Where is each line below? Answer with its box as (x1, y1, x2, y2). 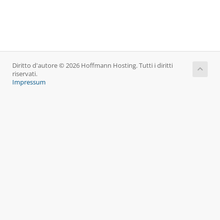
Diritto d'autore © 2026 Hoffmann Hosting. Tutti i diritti (12, 61, 173, 70)
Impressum (12, 78, 46, 86)
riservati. (12, 70, 37, 78)
